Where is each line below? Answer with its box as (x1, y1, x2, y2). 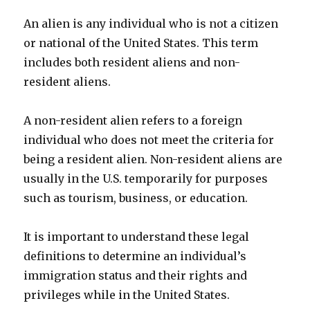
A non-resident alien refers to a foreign (24, 113, 243, 127)
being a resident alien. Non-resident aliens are (24, 152, 283, 166)
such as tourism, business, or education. (24, 191, 248, 205)
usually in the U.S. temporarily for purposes (24, 172, 268, 185)
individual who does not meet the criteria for (24, 133, 275, 147)
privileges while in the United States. (24, 288, 230, 302)
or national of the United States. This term (24, 36, 259, 50)
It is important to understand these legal (24, 230, 250, 244)
